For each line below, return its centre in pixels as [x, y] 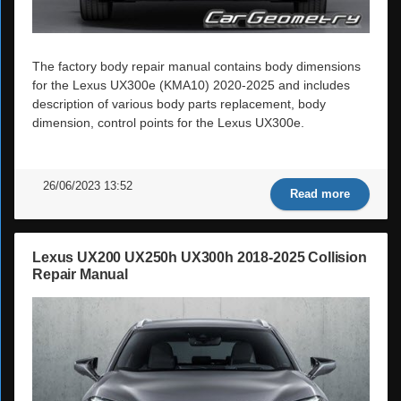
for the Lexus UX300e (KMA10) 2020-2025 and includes [191, 85]
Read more [320, 194]
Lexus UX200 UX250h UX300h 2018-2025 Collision [200, 257]
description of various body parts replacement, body [179, 103]
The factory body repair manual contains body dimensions [196, 66]
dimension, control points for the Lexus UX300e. [168, 122]
